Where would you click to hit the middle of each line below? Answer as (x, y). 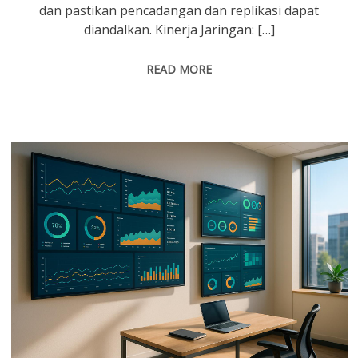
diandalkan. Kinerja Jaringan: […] (179, 30)
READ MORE (179, 70)
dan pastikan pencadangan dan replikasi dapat (179, 11)
